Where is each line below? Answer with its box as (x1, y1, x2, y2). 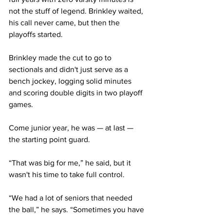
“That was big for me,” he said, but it (9, 158, 133, 167)
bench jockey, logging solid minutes (9, 76, 133, 85)
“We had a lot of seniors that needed (9, 193, 134, 202)
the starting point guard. (9, 135, 90, 144)
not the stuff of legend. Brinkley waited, (9, 6, 145, 15)
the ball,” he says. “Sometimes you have (9, 205, 146, 214)
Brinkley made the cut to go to (9, 53, 113, 62)
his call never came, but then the (9, 18, 122, 27)
